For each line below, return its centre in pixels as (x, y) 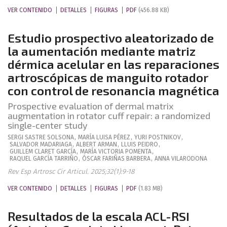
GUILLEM (21, 152)
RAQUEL (21, 159)
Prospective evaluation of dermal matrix (90, 106)
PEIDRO (148, 144)
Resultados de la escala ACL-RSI (99, 216)
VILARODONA (189, 159)
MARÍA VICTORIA (102, 152)
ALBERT (86, 144)
